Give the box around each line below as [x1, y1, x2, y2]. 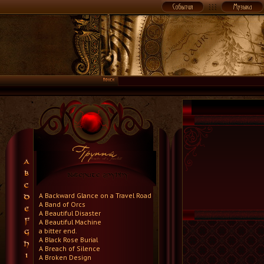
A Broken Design [39, 253, 91, 262]
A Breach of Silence [39, 244, 100, 253]
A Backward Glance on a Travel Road [39, 191, 151, 200]
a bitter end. [39, 226, 77, 235]
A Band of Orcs [39, 200, 85, 209]
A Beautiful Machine [39, 217, 101, 226]
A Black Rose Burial [39, 235, 98, 244]
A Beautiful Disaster [39, 209, 101, 217]
